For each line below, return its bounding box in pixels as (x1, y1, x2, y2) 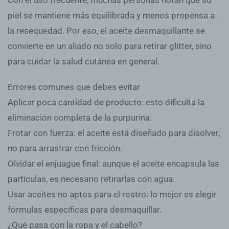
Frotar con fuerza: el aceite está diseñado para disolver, (8, 127, 220, 138)
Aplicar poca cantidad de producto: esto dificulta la (8, 97, 204, 107)
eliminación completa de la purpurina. (8, 112, 152, 123)
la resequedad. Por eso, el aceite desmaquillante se (8, 25, 205, 36)
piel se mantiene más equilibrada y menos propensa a (8, 10, 215, 20)
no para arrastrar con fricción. (8, 143, 122, 153)
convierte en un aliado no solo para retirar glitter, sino (8, 40, 212, 51)
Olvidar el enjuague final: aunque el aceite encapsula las (8, 158, 219, 169)
